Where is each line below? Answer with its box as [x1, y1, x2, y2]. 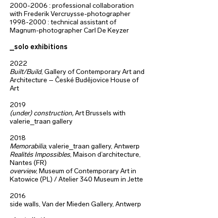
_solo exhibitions [10, 43, 68, 51]
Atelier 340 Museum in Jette [58, 175, 143, 183]
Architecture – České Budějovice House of [10, 76, 139, 84]
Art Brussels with [75, 109, 126, 117]
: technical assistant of [46, 18, 116, 26]
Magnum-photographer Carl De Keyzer [10, 26, 129, 35]
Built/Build [10, 68, 41, 76]
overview [10, 167, 36, 175]
